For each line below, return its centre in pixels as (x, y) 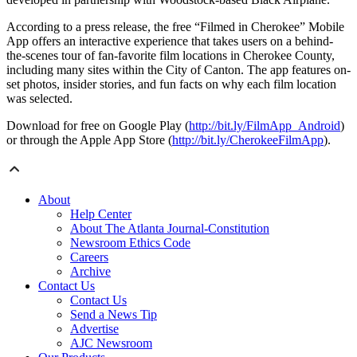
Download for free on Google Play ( (98, 126)
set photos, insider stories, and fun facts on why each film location (171, 84)
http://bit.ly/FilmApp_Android (265, 126)
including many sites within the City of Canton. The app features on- (178, 70)
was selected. (39, 99)
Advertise (94, 329)
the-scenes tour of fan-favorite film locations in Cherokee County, (171, 56)
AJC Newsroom (111, 343)
